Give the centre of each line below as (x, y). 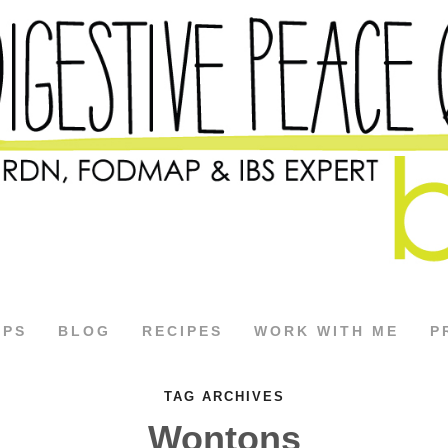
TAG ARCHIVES (224, 396)
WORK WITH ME (326, 331)
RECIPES (182, 331)
